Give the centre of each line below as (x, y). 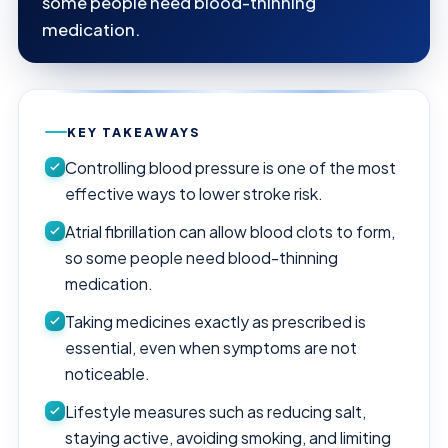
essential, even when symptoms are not (211, 347)
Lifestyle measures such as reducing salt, (215, 411)
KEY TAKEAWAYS (133, 131)
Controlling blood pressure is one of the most (230, 167)
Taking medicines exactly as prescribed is (215, 321)
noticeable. (107, 373)
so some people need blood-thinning (201, 257)
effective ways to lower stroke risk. (194, 193)
